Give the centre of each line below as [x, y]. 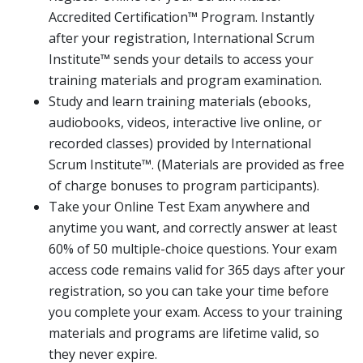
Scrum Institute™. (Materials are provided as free [196, 164]
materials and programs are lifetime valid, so [184, 333]
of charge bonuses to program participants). [184, 186]
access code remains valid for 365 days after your [197, 270]
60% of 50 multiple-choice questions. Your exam [193, 249]
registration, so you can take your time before [189, 291]
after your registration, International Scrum [181, 38]
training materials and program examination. [185, 80]
